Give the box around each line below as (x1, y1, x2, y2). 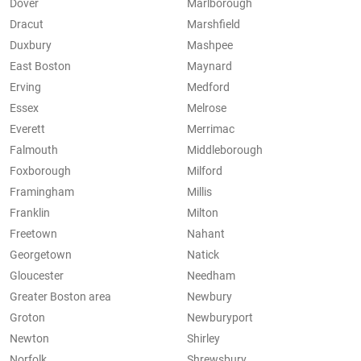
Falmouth (10, 143, 58, 157)
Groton (10, 311, 45, 325)
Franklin (10, 206, 50, 220)
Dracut (10, 18, 44, 31)
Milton (187, 206, 218, 220)
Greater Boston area (10, 290, 111, 304)
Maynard (187, 60, 232, 73)
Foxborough (10, 164, 71, 178)
